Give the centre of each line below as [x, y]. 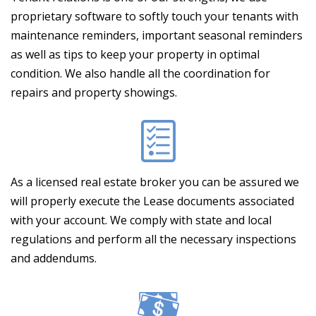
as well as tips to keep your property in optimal [135, 55]
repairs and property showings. [94, 93]
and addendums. [54, 259]
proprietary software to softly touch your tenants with [154, 17]
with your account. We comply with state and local [141, 220]
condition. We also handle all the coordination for [140, 74]
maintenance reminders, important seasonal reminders [157, 36]
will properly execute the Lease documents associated [152, 201]
